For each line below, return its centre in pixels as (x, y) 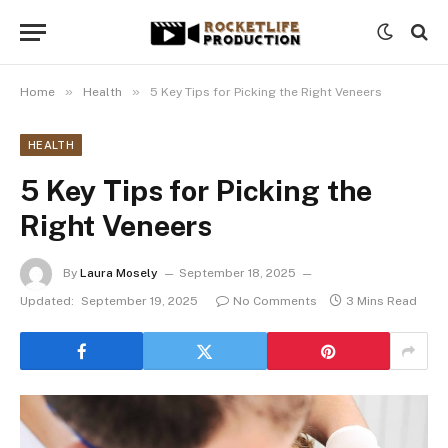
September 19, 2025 (139, 301)
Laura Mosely (119, 273)
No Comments (275, 301)
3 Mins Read (381, 301)
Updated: (47, 301)
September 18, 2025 (237, 273)
